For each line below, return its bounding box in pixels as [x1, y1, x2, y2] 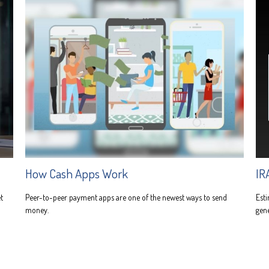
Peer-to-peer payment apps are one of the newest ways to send [25, 192, 228, 202]
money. [25, 204, 49, 215]
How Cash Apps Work [25, 165, 128, 181]
